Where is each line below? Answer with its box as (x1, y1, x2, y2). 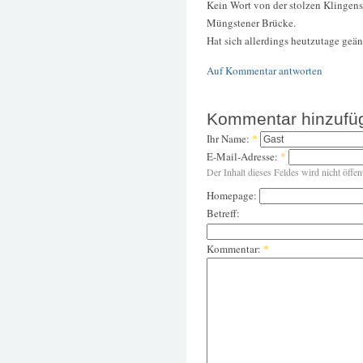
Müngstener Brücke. (207, 15, 296, 30)
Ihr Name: (207, 131, 252, 147)
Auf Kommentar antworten (207, 63, 322, 79)
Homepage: (207, 188, 259, 203)
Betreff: (207, 206, 240, 221)
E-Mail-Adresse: (207, 149, 280, 164)
